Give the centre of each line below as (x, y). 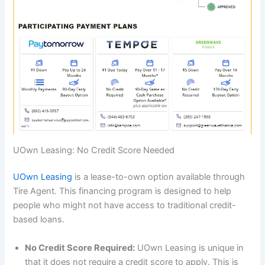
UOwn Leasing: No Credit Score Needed (94, 150)
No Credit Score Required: (80, 248)
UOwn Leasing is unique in (190, 248)
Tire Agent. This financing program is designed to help (122, 191)
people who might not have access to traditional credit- (125, 206)
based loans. (39, 220)
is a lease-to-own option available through (159, 177)
